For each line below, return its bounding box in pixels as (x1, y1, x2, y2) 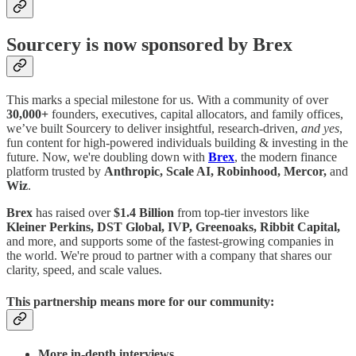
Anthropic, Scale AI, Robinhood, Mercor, (104, 164, 330, 179)
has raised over (33, 206, 114, 220)
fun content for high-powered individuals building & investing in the (6, 136, 348, 150)
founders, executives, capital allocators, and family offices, (48, 107, 343, 122)
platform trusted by (6, 164, 104, 179)
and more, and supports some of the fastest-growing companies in (6, 234, 334, 249)
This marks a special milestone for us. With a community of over (6, 93, 328, 107)
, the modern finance (234, 150, 337, 164)
